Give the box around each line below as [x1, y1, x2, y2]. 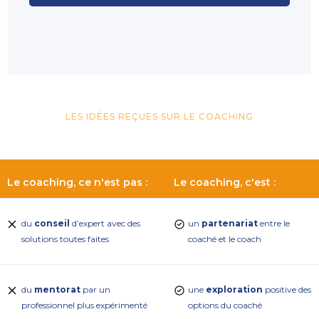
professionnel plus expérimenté [21, 300, 147, 311]
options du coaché [188, 300, 262, 311]
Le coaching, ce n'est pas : [7, 176, 147, 189]
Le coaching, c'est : [174, 176, 276, 189]
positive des [263, 284, 311, 296]
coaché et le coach [188, 234, 261, 245]
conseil [34, 218, 70, 229]
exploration [206, 284, 263, 296]
